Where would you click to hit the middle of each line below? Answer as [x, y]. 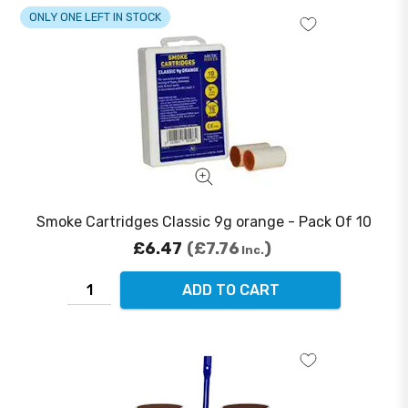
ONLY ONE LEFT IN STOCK [95, 17]
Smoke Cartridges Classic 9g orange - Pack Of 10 [204, 222]
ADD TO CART [230, 291]
